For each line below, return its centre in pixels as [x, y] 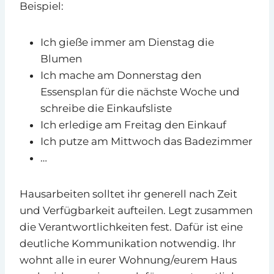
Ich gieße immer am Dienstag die [127, 42]
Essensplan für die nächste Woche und [140, 91]
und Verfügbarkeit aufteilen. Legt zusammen [136, 210]
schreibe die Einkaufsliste [106, 108]
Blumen [61, 58]
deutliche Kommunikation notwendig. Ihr [128, 243]
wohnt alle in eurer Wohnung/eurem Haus [128, 260]
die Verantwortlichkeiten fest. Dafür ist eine [131, 227]
